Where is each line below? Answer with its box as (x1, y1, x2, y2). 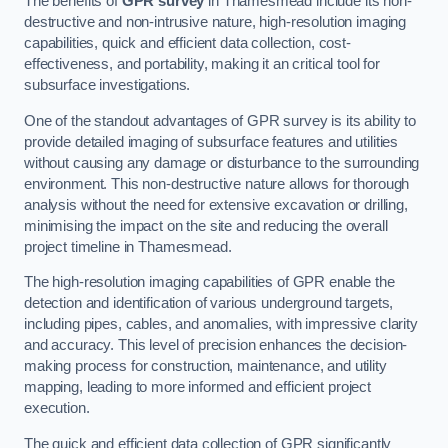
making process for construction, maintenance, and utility (24, 358, 387, 375)
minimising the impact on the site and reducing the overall (24, 217, 388, 234)
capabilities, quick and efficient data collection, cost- (24, 35, 351, 52)
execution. (24, 400, 90, 417)
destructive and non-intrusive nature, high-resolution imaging (24, 14, 407, 31)
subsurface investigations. (24, 77, 191, 94)
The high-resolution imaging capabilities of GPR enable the (24, 274, 395, 291)
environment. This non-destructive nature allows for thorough (24, 175, 410, 192)
